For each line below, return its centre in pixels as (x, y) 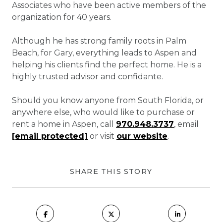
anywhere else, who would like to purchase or (103, 112)
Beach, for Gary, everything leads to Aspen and (104, 53)
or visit (102, 136)
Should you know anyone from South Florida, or (108, 100)
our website (142, 136)
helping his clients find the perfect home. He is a (107, 65)
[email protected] (50, 136)
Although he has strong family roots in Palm (99, 41)
